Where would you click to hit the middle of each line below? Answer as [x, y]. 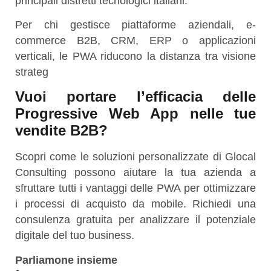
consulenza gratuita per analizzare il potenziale [135, 220]
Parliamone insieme [66, 260]
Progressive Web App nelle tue [135, 114]
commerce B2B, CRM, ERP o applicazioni [135, 41]
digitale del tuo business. [75, 236]
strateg [32, 72]
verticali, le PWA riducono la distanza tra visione [135, 57]
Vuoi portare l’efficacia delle [135, 97]
